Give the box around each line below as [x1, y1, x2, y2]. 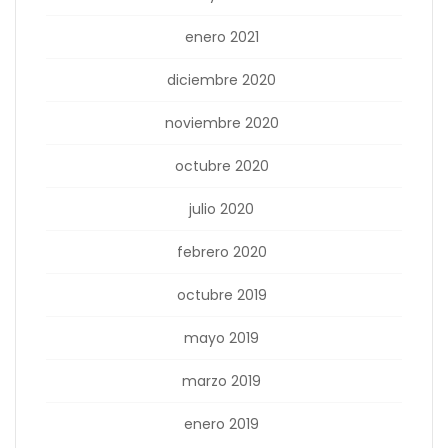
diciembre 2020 [167, 70, 276, 90]
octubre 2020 [174, 156, 269, 176]
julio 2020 [189, 199, 254, 219]
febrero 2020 [176, 242, 267, 262]
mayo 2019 [184, 328, 259, 348]
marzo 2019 [182, 371, 261, 391]
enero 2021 [184, 27, 259, 47]
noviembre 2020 [164, 113, 279, 133]
